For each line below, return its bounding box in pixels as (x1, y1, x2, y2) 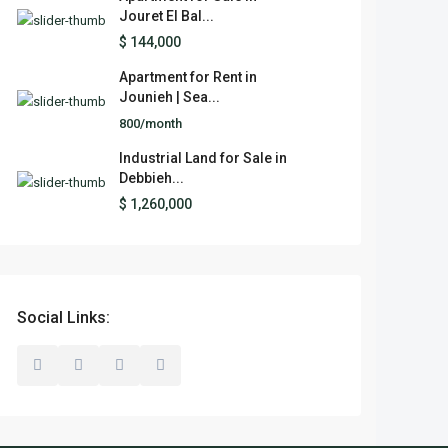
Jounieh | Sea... (119, 89, 220, 105)
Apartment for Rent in (119, 69, 257, 85)
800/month (119, 116, 182, 131)
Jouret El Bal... (119, 8, 214, 24)
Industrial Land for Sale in (119, 150, 287, 166)
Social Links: (17, 308, 110, 327)
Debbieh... (119, 170, 184, 186)
